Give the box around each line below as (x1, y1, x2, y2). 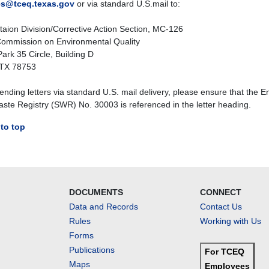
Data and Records (68, 202, 138, 211)
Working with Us (200, 216, 262, 226)
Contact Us (200, 202, 243, 211)
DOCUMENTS (68, 187, 123, 197)
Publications (68, 245, 115, 255)
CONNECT (200, 187, 242, 197)
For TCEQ (205, 247, 245, 256)
